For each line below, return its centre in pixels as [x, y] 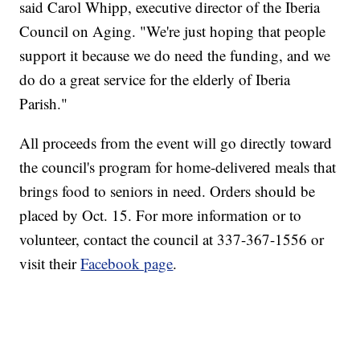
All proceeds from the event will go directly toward [176, 143]
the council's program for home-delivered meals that [178, 167]
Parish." [44, 104]
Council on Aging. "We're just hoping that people [173, 31]
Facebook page [127, 264]
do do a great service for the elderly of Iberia [155, 80]
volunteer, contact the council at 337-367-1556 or [172, 239]
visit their [50, 264]
